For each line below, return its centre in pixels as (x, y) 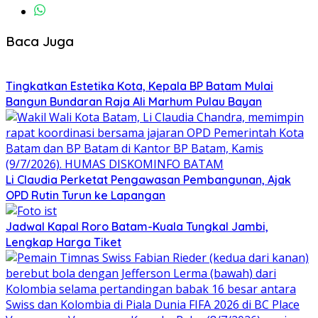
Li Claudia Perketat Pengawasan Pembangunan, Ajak (148, 180)
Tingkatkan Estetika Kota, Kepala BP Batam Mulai (139, 86)
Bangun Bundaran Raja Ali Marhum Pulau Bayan (134, 102)
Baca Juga (40, 41)
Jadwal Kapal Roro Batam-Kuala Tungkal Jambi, (137, 227)
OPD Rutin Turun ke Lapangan (86, 196)
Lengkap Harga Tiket (64, 242)
